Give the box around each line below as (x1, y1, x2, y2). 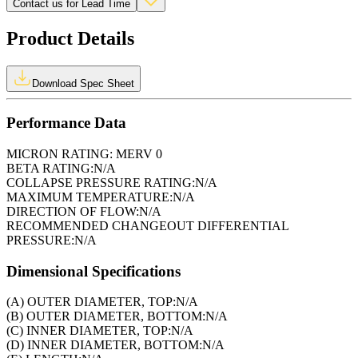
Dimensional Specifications (6, 262, 181, 280)
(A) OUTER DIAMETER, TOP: (6, 295, 176, 309)
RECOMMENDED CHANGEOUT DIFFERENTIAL (6, 218, 288, 233)
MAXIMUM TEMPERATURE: (6, 189, 173, 204)
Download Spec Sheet (32, 77, 134, 89)
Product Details (6, 27, 134, 49)
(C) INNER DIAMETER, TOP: (6, 324, 171, 338)
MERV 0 (113, 146, 162, 161)
